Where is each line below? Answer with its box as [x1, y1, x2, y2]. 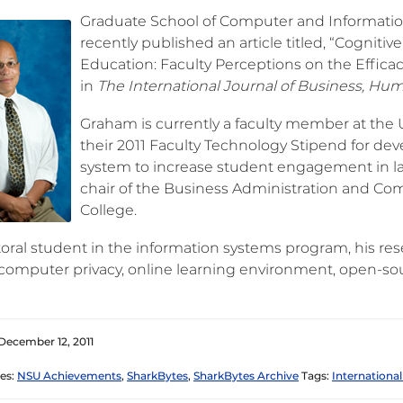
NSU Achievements [17, 369, 121, 382]
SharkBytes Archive [193, 369, 299, 382]
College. [80, 201, 137, 219]
